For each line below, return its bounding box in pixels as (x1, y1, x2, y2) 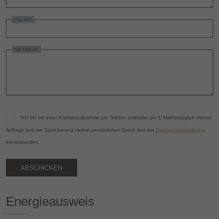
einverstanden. (6, 139, 40, 145)
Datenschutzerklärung (155, 127, 205, 132)
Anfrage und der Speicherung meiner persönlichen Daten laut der (6, 127, 155, 132)
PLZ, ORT (15, 17, 32, 22)
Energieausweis (6, 194, 94, 209)
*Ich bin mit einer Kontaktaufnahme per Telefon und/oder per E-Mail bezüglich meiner (20, 114, 212, 120)
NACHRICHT (15, 47, 38, 52)
